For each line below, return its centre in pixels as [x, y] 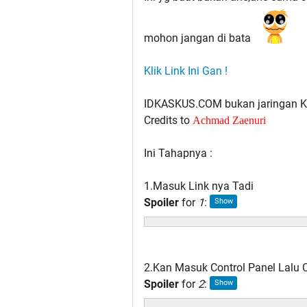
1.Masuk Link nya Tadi [199, 186]
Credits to [168, 121]
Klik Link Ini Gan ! [186, 71]
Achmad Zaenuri [229, 121]
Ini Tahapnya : [178, 153]
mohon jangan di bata [197, 38]
